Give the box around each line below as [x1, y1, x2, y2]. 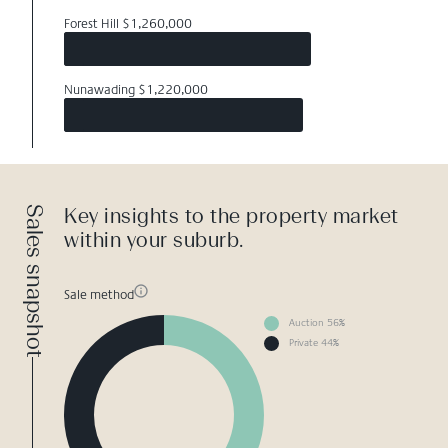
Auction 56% [289, 317, 345, 330]
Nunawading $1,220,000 [64, 82, 208, 98]
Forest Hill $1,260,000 [64, 16, 192, 32]
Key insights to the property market [64, 204, 399, 229]
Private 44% [289, 337, 339, 350]
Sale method [64, 286, 134, 302]
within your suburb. [64, 228, 244, 253]
